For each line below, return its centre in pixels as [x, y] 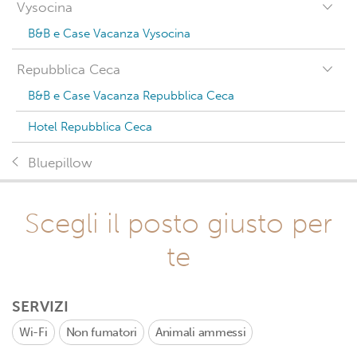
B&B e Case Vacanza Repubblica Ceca [131, 96]
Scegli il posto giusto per [178, 223]
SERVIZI [40, 306]
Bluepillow [60, 163]
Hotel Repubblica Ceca [90, 127]
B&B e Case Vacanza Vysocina [109, 33]
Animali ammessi [200, 332]
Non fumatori [101, 332]
